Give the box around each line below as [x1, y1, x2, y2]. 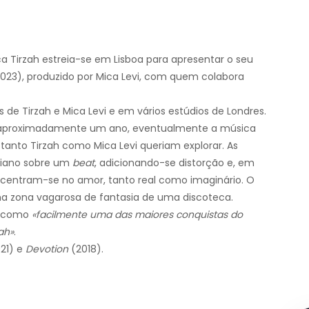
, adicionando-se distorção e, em [94, 155, 255, 170]
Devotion [26, 241, 68, 256]
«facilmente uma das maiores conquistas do [32, 207, 243, 221]
